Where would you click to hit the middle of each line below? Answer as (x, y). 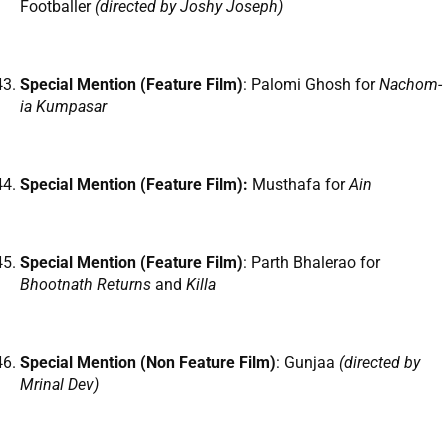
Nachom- (410, 85)
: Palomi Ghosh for (311, 85)
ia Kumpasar (63, 107)
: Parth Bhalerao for (311, 263)
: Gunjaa (307, 363)
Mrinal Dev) (59, 385)
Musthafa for (298, 185)
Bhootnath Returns (87, 285)
